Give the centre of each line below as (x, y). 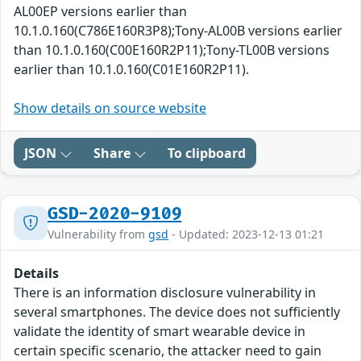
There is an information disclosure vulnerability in (165, 293)
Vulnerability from (98, 234)
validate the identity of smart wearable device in (160, 332)
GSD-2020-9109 (115, 214)
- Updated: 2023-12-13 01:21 (246, 234)
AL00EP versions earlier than (100, 12)
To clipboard (207, 154)
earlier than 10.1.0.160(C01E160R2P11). (131, 70)
